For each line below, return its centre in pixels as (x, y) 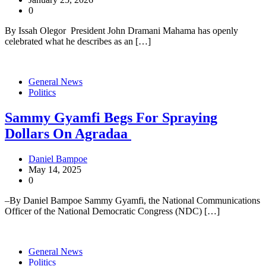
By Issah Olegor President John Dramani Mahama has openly (121, 30)
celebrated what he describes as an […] (78, 41)
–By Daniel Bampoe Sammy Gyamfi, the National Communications (132, 200)
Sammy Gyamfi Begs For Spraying (111, 117)
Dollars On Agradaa (68, 133)
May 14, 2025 (55, 169)
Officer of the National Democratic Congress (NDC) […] (112, 211)
